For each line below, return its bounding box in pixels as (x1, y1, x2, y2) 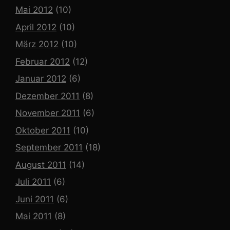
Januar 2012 (15, 73, 66, 84)
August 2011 (15, 159, 66, 170)
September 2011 (15, 142, 83, 153)
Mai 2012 (15, 5, 53, 15)
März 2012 (15, 39, 59, 50)
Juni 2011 (15, 194, 54, 204)
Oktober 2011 (15, 125, 70, 136)
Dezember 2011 (15, 90, 80, 101)
